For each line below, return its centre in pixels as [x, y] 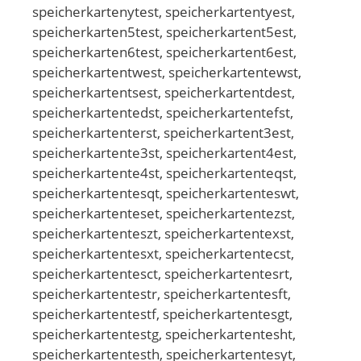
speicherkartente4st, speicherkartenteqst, [164, 172]
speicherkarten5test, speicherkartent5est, [164, 31]
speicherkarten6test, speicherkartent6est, [164, 52]
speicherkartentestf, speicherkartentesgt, [162, 313]
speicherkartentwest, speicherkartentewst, [167, 72]
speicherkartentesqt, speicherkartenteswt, [166, 193]
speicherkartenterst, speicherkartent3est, [163, 132]
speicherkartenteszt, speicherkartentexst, [163, 233]
